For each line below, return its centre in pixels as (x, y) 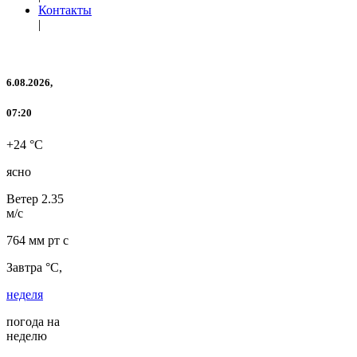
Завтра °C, (34, 267)
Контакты (65, 10)
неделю (27, 335)
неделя (25, 294)
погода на (33, 321)
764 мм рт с (37, 240)
